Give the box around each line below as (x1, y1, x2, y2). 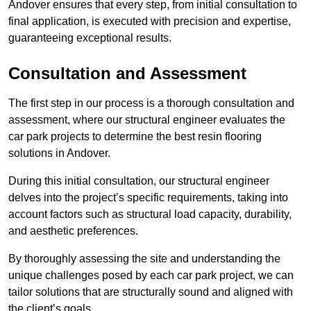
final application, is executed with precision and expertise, (8, 15, 291, 28)
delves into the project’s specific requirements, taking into (8, 192, 288, 204)
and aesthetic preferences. (8, 225, 141, 237)
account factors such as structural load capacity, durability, (8, 208, 292, 221)
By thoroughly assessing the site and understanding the (8, 253, 280, 265)
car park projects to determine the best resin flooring (8, 131, 262, 143)
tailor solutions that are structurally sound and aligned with (8, 286, 293, 299)
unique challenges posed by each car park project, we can (8, 269, 294, 282)
